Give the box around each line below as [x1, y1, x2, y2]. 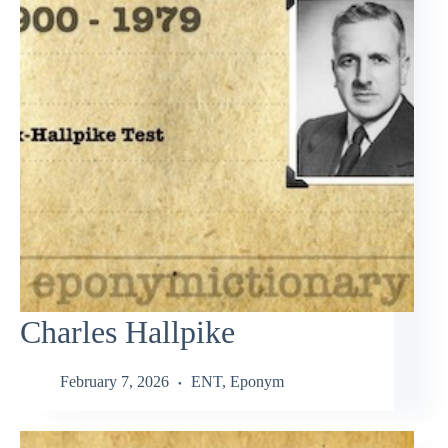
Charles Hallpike [20, 314, 235, 351]
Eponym [230, 372, 284, 390]
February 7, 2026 [60, 372, 169, 390]
